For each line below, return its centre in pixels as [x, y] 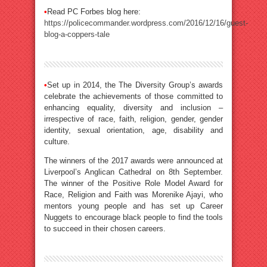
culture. [57, 142]
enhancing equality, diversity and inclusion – [133, 108]
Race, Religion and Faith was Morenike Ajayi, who [133, 195]
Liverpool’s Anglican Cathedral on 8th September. [133, 172]
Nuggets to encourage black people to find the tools [133, 217]
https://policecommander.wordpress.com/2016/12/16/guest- [146, 23]
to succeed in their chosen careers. [105, 229]
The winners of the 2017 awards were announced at [133, 161]
